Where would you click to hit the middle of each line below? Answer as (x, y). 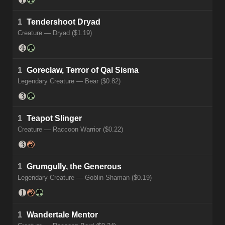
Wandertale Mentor (62, 215)
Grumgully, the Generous (74, 167)
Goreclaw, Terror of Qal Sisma (83, 70)
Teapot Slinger (54, 119)
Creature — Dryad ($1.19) (55, 33)
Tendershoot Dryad (64, 22)
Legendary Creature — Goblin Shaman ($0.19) (85, 178)
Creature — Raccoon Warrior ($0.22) (70, 130)
